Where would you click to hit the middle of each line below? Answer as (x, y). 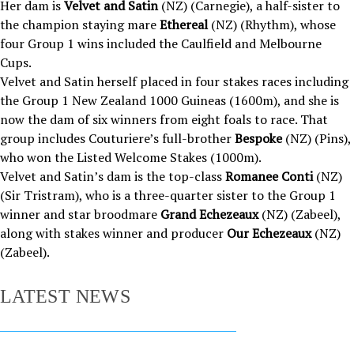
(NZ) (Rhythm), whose (273, 24)
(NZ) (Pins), (316, 138)
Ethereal (185, 24)
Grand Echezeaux (211, 214)
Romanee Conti (269, 176)
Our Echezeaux (269, 233)
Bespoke (258, 138)
